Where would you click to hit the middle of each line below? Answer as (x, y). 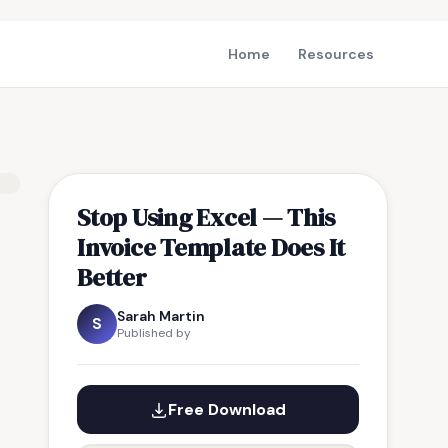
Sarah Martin (161, 316)
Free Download (227, 409)
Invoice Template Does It (211, 247)
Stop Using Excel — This (206, 217)
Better (112, 277)
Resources (336, 54)
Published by (154, 333)
